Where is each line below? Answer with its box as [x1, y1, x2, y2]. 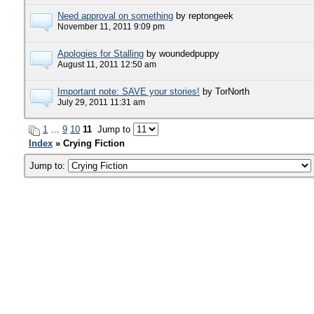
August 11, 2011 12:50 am [57, 60, 156, 69]
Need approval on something [57, 11, 173, 21]
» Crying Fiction [55, 138, 125, 149]
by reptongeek [176, 11, 233, 21]
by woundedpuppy [146, 48, 219, 59]
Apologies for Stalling [57, 48, 144, 59]
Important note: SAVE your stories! [57, 86, 200, 97]
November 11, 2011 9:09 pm [57, 22, 165, 31]
